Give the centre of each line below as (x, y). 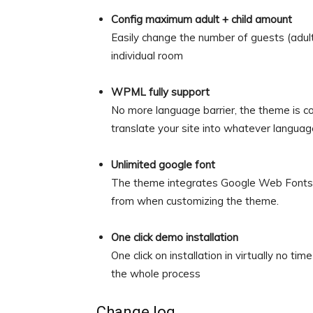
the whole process (156, 274)
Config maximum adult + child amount (202, 19)
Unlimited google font (163, 165)
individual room (147, 56)
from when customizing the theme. (195, 201)
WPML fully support (160, 92)
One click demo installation (175, 237)
